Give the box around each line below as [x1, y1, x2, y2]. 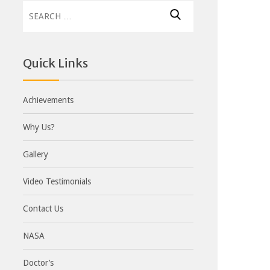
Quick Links [23, 55, 89, 71]
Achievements [23, 95, 74, 105]
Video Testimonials [23, 176, 92, 186]
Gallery [23, 149, 49, 159]
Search [23, 2, 52, 14]
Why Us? [23, 122, 55, 132]
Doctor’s [23, 257, 54, 268]
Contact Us [23, 203, 64, 213]
